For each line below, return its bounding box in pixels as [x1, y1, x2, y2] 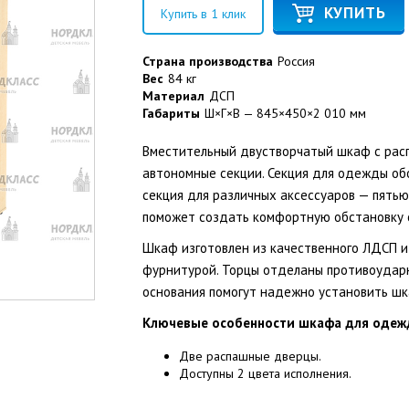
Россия [277, 53, 315, 69]
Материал [142, 88, 204, 104]
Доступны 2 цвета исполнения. [178, 365, 351, 382]
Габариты [142, 105, 200, 121]
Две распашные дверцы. [178, 348, 321, 364]
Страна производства [142, 53, 273, 69]
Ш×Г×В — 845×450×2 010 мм [204, 105, 366, 121]
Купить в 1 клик [160, 5, 246, 22]
